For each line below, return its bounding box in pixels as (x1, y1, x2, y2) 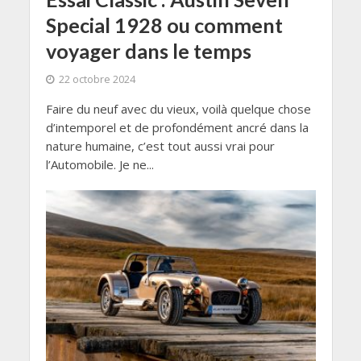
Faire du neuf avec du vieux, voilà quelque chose (45, 101, 311, 118)
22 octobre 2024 (58, 73, 135, 87)
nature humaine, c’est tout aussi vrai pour (45, 138, 275, 155)
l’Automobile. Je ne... (45, 156, 154, 173)
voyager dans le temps (45, 39, 251, 64)
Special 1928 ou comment (45, 13, 283, 38)
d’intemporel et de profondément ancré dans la (45, 119, 309, 136)
